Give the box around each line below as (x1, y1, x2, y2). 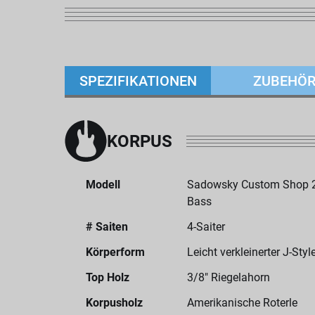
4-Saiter (187, 220, 225, 233)
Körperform (86, 245, 145, 259)
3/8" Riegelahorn (187, 271, 270, 284)
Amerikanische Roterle (187, 296, 297, 309)
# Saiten (86, 220, 128, 233)
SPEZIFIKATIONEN (79, 72, 197, 89)
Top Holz (86, 271, 129, 284)
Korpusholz (86, 296, 143, 309)
